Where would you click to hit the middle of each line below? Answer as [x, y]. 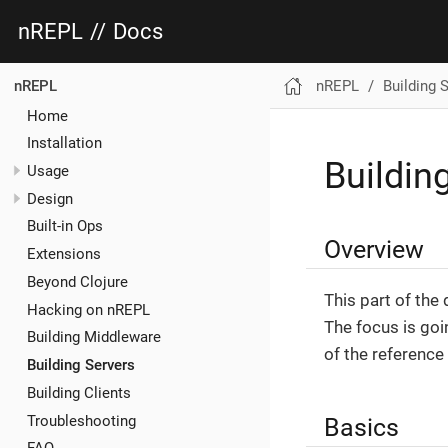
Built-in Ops [65, 226]
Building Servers [81, 365]
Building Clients [79, 392]
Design [50, 198]
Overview [374, 249]
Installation [64, 143]
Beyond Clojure [77, 281]
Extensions [64, 254]
